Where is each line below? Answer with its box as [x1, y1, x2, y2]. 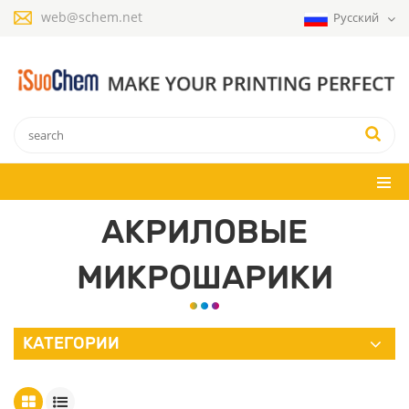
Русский [333, 9, 382, 26]
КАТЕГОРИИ [23, 332, 120, 353]
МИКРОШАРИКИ [76, 257, 333, 297]
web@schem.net [41, 8, 142, 26]
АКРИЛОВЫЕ [101, 211, 308, 251]
